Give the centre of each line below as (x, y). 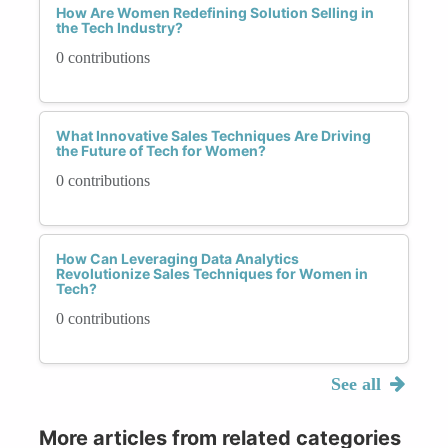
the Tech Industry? (119, 27)
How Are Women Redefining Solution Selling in (215, 12)
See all (358, 383)
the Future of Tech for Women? (161, 150)
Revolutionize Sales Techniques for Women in (212, 273)
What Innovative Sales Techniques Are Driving (213, 135)
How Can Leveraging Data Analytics (177, 258)
